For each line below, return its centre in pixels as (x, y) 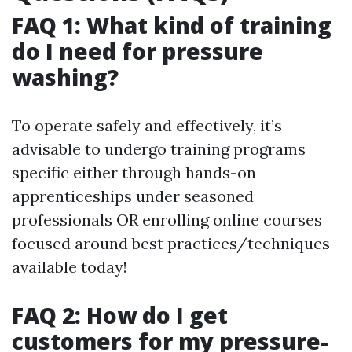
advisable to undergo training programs (159, 149)
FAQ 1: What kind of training (172, 25)
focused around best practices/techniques (171, 243)
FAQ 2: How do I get (120, 315)
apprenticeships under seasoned (133, 196)
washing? (65, 77)
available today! (70, 267)
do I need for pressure (137, 51)
